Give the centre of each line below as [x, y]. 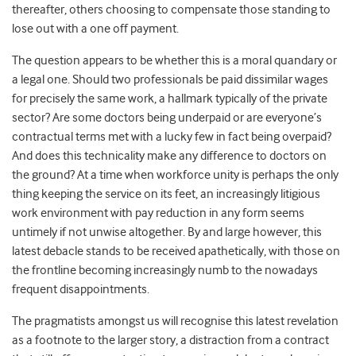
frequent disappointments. [81, 290]
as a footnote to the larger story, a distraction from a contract [170, 341]
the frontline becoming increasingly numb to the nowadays [165, 271]
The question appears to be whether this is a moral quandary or [174, 61]
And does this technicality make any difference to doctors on [169, 156]
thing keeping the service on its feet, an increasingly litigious [166, 194]
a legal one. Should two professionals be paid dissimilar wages [170, 80]
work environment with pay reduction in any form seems [158, 213]
